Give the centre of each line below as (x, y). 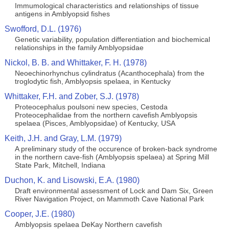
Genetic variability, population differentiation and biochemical (112, 39)
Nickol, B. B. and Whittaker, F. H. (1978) (75, 63)
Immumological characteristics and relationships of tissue (107, 6)
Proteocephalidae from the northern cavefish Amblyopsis (106, 115)
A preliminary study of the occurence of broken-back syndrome (116, 149)
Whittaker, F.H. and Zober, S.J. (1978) (72, 96)
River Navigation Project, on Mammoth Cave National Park (109, 199)
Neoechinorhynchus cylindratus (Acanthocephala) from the (109, 73)
